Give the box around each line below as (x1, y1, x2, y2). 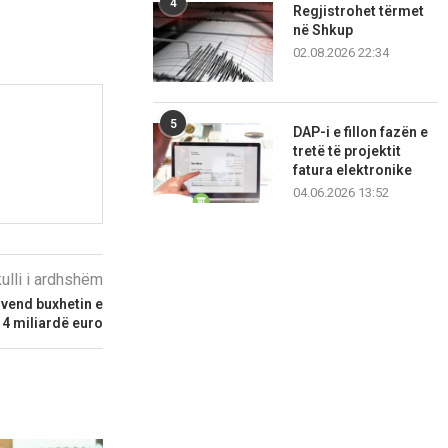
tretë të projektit (293, 143, 402, 160)
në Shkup (293, 22, 354, 39)
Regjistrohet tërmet (293, 3, 425, 20)
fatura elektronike (293, 162, 413, 179)
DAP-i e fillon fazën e (293, 124, 429, 141)
